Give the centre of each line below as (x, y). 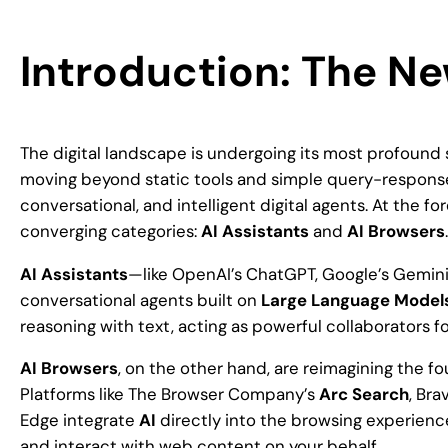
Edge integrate (79, 420)
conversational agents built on (140, 299)
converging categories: (110, 230)
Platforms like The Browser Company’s (169, 394)
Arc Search (364, 394)
